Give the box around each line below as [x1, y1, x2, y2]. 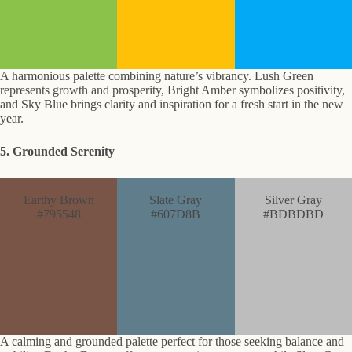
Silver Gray [264, 193, 322, 207]
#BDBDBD [262, 207, 324, 222]
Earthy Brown [23, 193, 94, 207]
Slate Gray [149, 193, 203, 207]
